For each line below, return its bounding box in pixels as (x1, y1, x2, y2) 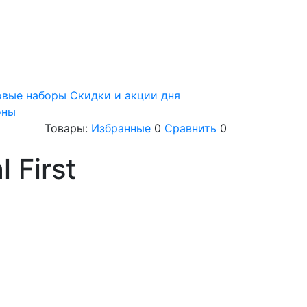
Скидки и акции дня (70, 88, 180, 103)
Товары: (45, 121, 91, 136)
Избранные (91, 121, 151, 136)
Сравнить (164, 121, 217, 136)
